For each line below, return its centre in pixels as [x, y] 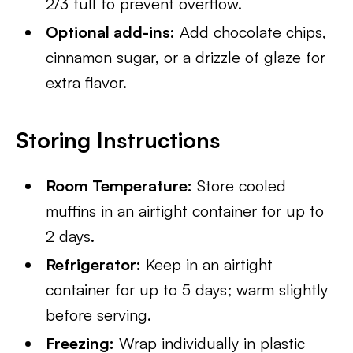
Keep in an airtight [207, 264]
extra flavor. [87, 82]
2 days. [71, 236]
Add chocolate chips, [251, 32]
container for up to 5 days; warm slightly [187, 290]
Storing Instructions [118, 140]
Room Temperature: [119, 186]
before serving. [99, 315]
